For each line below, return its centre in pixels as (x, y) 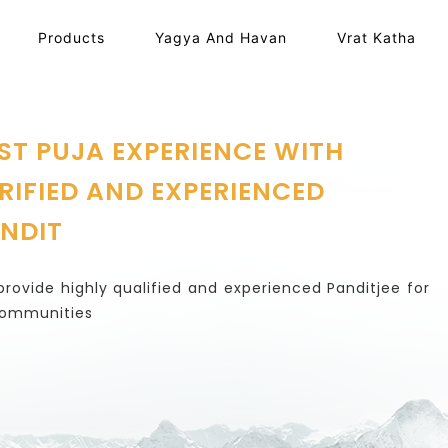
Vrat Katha (376, 37)
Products (71, 37)
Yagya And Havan (220, 37)
